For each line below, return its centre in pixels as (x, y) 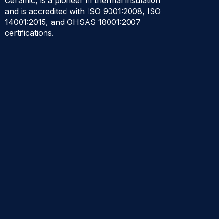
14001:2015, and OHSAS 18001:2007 (73, 22)
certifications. (29, 33)
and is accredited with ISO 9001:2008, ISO (83, 11)
